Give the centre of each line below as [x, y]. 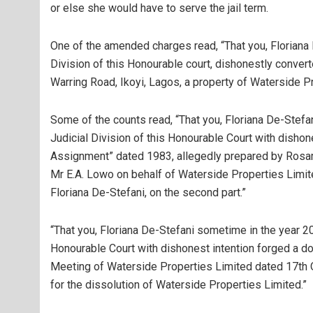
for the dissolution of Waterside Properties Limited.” [179, 285]
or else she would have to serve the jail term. [159, 8]
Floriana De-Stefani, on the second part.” [148, 192]
